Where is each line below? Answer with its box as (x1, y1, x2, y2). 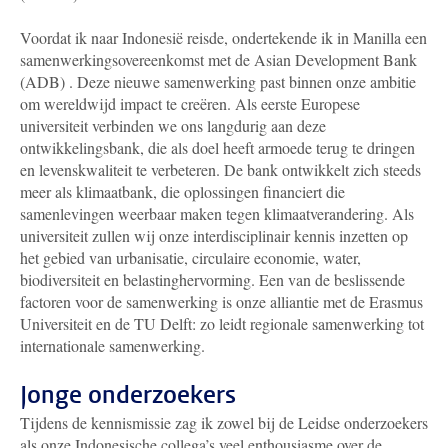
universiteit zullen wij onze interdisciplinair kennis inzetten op (20, 224, 408, 246)
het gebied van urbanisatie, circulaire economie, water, (20, 246, 361, 268)
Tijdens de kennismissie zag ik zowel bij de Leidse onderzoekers (20, 411, 428, 433)
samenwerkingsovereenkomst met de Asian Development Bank (20, 48, 417, 70)
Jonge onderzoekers (20, 378, 236, 411)
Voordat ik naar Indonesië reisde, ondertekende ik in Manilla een (20, 26, 427, 48)
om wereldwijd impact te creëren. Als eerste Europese (20, 92, 360, 114)
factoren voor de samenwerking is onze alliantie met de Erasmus (20, 290, 423, 312)
